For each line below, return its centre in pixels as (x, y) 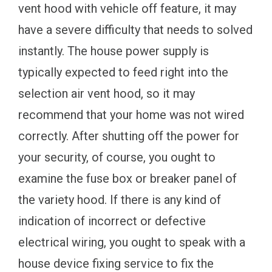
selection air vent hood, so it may (107, 93)
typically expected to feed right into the (123, 72)
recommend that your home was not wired (131, 114)
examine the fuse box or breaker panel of (127, 178)
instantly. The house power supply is (114, 51)
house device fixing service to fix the (116, 263)
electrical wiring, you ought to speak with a (132, 242)
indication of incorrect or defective (112, 221)
